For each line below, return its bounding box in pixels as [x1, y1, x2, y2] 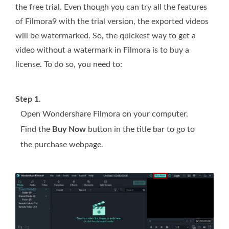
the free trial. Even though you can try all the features [15, 3, 207, 12]
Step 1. [15, 95, 41, 104]
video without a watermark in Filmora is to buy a [15, 46, 189, 55]
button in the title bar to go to [86, 125, 195, 134]
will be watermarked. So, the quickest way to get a [15, 32, 196, 40]
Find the [20, 125, 52, 134]
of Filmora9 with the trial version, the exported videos [15, 17, 209, 26]
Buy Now [52, 125, 86, 134]
